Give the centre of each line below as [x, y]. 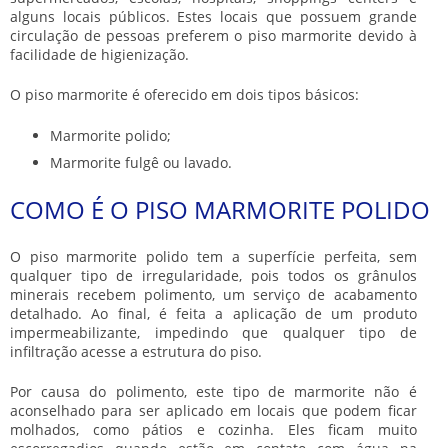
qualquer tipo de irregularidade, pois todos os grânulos [213, 275]
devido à [384, 35]
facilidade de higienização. [99, 54]
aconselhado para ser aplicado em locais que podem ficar [213, 410]
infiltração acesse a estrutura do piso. [136, 351]
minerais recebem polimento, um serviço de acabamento [213, 294]
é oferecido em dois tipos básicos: [243, 94]
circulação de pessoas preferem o [129, 35]
